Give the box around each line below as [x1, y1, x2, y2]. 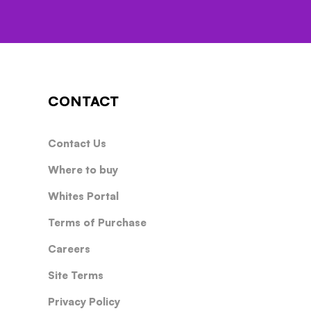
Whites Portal [47, 190, 119, 203]
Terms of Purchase [47, 216, 146, 229]
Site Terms [47, 269, 103, 282]
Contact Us [47, 137, 106, 150]
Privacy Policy [47, 295, 120, 308]
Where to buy [47, 163, 118, 176]
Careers [47, 242, 90, 255]
